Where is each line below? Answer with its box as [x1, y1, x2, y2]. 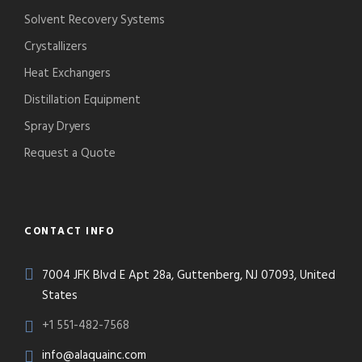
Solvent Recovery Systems [24, 11, 165, 31]
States [42, 286, 78, 306]
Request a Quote [24, 144, 116, 164]
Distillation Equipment [24, 90, 141, 111]
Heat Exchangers [24, 64, 111, 84]
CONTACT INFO [24, 223, 114, 241]
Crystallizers [24, 37, 87, 57]
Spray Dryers [24, 117, 90, 137]
